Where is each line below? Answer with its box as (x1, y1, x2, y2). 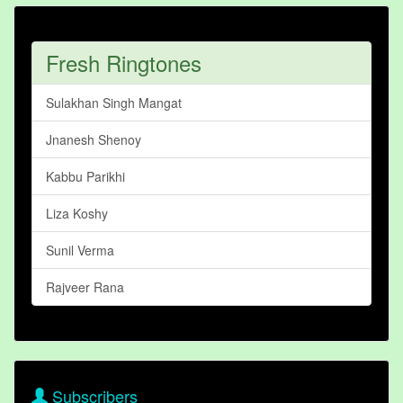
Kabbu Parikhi (46, 167, 125, 186)
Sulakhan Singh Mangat (46, 94, 182, 112)
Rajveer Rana (46, 278, 124, 297)
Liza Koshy (46, 204, 108, 223)
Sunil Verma (46, 241, 114, 260)
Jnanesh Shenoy (46, 130, 141, 149)
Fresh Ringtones (46, 47, 201, 79)
